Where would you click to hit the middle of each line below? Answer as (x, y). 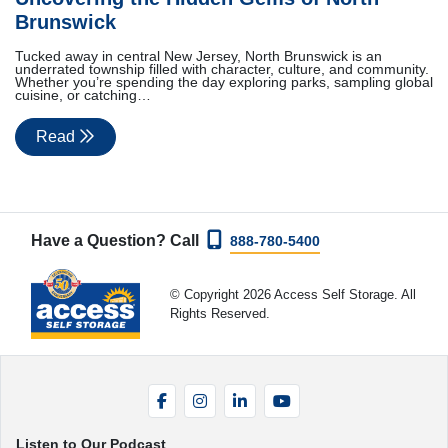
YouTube (331, 395)
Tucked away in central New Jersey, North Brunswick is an (198, 56)
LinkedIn (285, 395)
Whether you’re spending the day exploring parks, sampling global (224, 82)
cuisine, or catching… (83, 95)
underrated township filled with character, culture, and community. (222, 69)
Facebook (210, 395)
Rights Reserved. (219, 314)
